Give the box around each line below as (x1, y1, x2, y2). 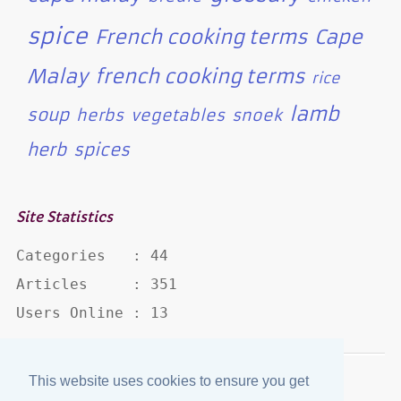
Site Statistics (15, 208, 113, 226)
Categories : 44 (15, 247, 168, 265)
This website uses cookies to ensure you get (29, 373, 309, 389)
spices (73, 139, 130, 160)
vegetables (130, 105, 225, 125)
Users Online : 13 (15, 304, 168, 322)
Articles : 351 (15, 276, 177, 294)
